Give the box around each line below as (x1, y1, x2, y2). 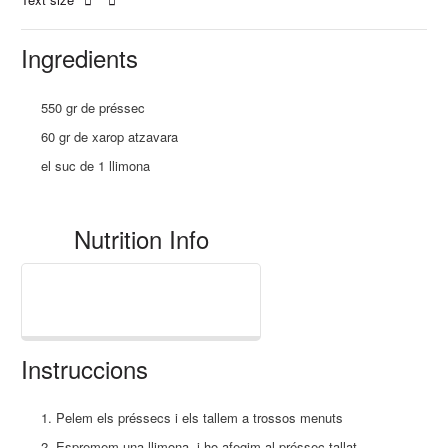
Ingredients (21, 40, 139, 76)
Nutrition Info (73, 220, 209, 256)
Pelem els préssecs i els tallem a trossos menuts (56, 408, 344, 428)
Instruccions (21, 350, 149, 386)
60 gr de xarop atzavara (41, 126, 179, 146)
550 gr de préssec (41, 97, 146, 117)
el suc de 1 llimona (41, 155, 151, 175)
